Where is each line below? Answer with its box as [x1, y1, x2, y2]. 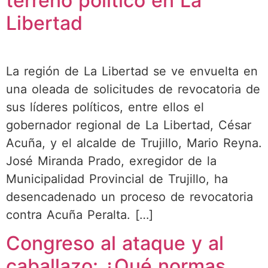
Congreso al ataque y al [6, 232, 224, 255]
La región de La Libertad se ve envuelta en [6, 63, 258, 78]
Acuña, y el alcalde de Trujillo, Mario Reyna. [6, 135, 262, 150]
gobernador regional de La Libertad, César [6, 117, 251, 132]
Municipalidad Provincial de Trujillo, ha [6, 171, 228, 186]
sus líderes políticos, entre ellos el [6, 99, 204, 114]
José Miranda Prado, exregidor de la [6, 153, 217, 168]
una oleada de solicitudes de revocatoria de [6, 81, 260, 96]
